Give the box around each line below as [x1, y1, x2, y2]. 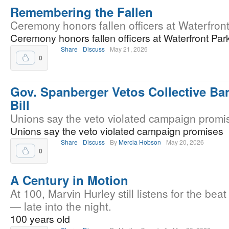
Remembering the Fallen [10, 3, 153, 20]
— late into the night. [10, 198, 111, 214]
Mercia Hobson [119, 138, 161, 146]
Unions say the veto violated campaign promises [10, 124, 223, 138]
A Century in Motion [10, 171, 128, 189]
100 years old [10, 212, 70, 226]
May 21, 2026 [110, 44, 148, 53]
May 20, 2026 [166, 138, 204, 146]
